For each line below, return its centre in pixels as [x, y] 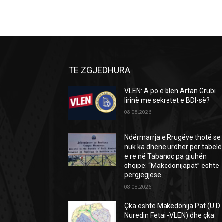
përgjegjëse [143, 175]
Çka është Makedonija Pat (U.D [172, 206]
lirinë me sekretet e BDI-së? [167, 100]
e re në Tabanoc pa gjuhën [166, 156]
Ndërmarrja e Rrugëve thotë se [173, 138]
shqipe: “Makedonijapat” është [172, 166]
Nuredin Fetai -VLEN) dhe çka [169, 215]
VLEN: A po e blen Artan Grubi [170, 91]
